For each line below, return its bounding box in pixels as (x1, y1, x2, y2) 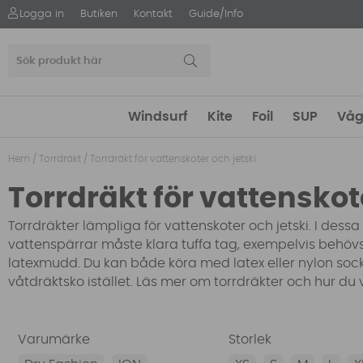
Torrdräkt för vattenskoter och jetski (90, 154, 256, 164)
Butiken (80, 9, 117, 19)
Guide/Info (189, 9, 243, 19)
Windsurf (128, 110, 188, 123)
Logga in (19, 9, 64, 19)
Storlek (228, 332, 272, 346)
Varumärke (18, 332, 90, 346)
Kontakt (134, 9, 173, 19)
